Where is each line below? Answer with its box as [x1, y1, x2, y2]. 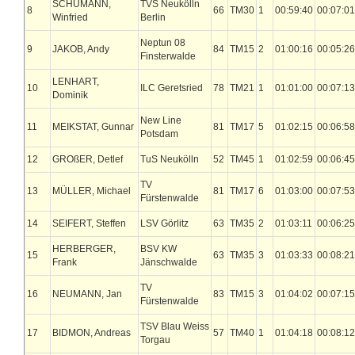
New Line [140, 115, 181, 126]
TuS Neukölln [140, 154, 199, 165]
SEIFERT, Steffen [52, 218, 126, 229]
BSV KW [140, 243, 177, 254]
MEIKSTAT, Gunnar [52, 121, 134, 132]
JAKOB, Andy [52, 44, 109, 55]
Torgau [140, 334, 170, 345]
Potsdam [140, 128, 178, 139]
